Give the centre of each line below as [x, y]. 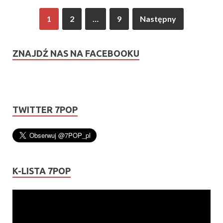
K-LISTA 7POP [42, 170]
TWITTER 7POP [45, 109]
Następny [158, 18]
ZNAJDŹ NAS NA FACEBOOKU [76, 53]
